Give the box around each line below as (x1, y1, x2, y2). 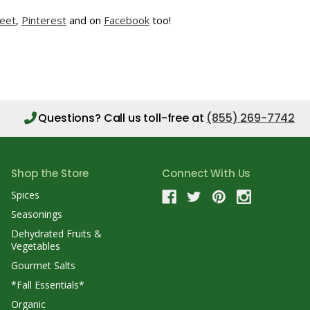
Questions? (38, 110, 104, 126)
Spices (11, 188, 40, 201)
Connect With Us (162, 166, 251, 181)
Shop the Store (11, 166, 89, 181)
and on (66, 13, 104, 27)
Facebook (103, 13, 149, 27)
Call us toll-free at (103, 110, 207, 126)
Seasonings (11, 207, 63, 221)
